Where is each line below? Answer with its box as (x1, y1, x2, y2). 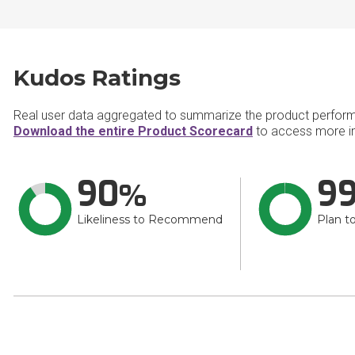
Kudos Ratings (13, 64, 181, 91)
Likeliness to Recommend (77, 212, 223, 227)
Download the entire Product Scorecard (13, 124, 253, 139)
